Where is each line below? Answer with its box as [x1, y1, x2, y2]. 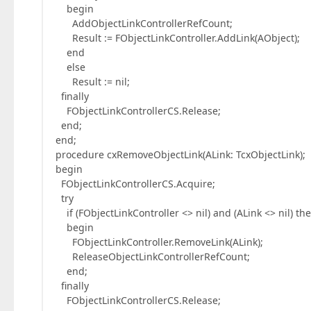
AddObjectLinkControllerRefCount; [56, 17, 233, 30]
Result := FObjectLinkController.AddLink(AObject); [56, 31, 300, 44]
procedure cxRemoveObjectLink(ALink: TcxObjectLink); [56, 148, 305, 161]
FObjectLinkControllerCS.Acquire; [56, 177, 215, 190]
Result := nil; [56, 75, 130, 88]
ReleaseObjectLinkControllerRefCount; [56, 250, 250, 263]
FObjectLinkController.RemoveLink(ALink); [56, 235, 263, 249]
